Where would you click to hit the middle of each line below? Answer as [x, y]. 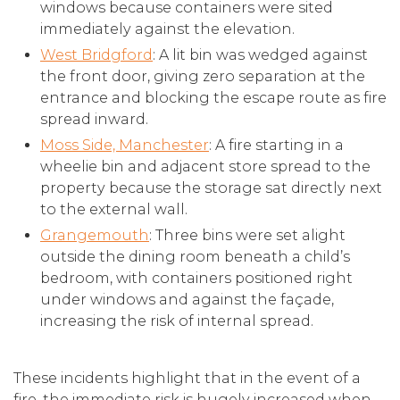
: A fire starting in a [276, 145]
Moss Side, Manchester [125, 145]
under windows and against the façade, [187, 300]
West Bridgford [96, 55]
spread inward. [94, 119]
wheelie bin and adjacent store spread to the [205, 167]
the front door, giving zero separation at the [203, 76]
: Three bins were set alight [247, 235]
